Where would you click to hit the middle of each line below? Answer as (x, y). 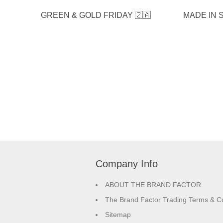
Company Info (127, 164)
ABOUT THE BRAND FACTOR (153, 185)
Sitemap (118, 215)
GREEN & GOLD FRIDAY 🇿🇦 (96, 15)
